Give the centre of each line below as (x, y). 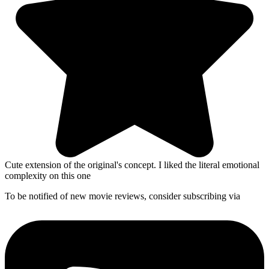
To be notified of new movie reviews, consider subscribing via (122, 196)
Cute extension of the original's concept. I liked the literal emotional (132, 165)
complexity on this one (48, 175)
